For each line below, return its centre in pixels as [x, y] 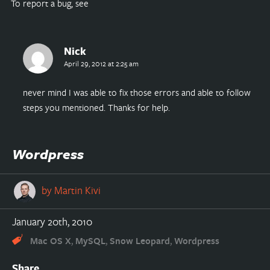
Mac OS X [50, 241]
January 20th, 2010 [52, 222]
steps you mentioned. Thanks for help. [96, 107]
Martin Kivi [77, 190]
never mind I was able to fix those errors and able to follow [137, 92]
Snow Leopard [140, 241]
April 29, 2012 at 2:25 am [101, 64]
